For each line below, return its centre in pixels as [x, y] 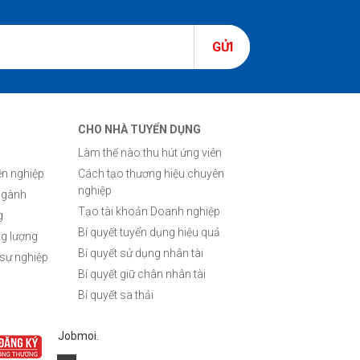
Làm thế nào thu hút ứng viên [150, 153]
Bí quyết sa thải [116, 295]
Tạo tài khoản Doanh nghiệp [149, 211]
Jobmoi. [78, 336]
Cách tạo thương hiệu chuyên [151, 174]
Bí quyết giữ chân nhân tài [142, 274]
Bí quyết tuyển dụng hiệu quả [149, 232]
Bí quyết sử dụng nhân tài [141, 253]
